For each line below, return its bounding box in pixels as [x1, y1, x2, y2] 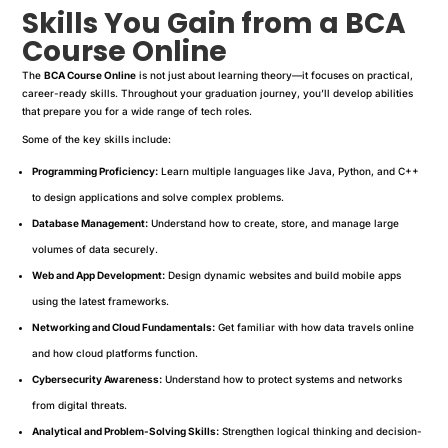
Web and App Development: [32, 268, 166, 281]
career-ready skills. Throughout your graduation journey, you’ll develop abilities [22, 86, 414, 99]
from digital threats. [32, 398, 128, 411]
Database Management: [32, 216, 149, 229]
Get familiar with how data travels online [215, 320, 415, 333]
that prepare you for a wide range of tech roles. [22, 104, 253, 117]
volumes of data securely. [32, 242, 159, 255]
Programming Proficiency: [32, 164, 159, 177]
